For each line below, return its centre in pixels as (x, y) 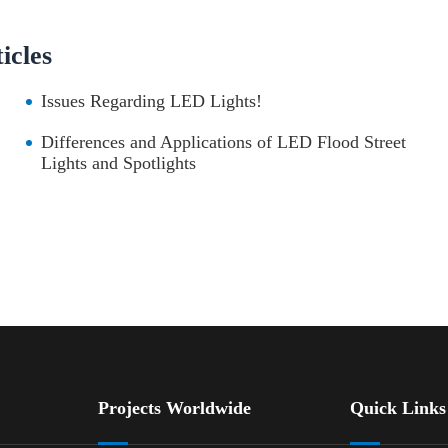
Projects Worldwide (174, 408)
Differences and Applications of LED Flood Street (224, 142)
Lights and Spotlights (119, 163)
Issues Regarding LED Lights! (152, 101)
